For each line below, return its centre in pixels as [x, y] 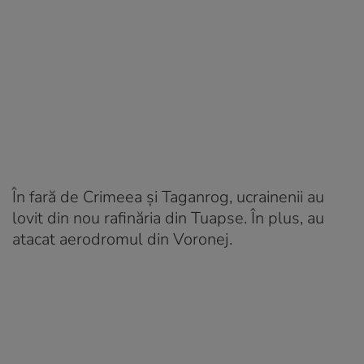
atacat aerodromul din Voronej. [122, 239]
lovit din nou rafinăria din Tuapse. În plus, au [168, 218]
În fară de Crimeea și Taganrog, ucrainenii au [168, 197]
